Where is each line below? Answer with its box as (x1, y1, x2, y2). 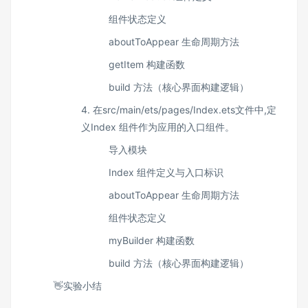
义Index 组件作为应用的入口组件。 (81, 121, 234, 133)
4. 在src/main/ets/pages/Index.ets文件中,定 (81, 104, 276, 115)
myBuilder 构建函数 (109, 234, 195, 246)
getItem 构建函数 (109, 58, 185, 70)
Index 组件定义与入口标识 (109, 166, 223, 178)
